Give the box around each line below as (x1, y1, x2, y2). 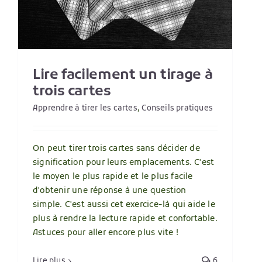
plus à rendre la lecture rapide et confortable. (33, 213, 218, 225)
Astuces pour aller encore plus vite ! (33, 227, 178, 239)
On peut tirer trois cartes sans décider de (33, 143, 200, 155)
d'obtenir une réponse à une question (33, 185, 187, 197)
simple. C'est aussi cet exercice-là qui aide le (33, 199, 215, 211)
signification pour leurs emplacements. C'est (33, 157, 215, 169)
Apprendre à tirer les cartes (33, 104, 137, 114)
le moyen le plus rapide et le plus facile (33, 171, 193, 183)
